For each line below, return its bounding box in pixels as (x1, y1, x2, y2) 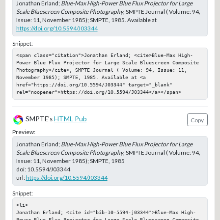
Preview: (12, 128, 35, 136)
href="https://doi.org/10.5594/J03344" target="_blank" (16, 82, 172, 88)
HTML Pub (54, 115, 87, 123)
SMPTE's (24, 115, 54, 123)
